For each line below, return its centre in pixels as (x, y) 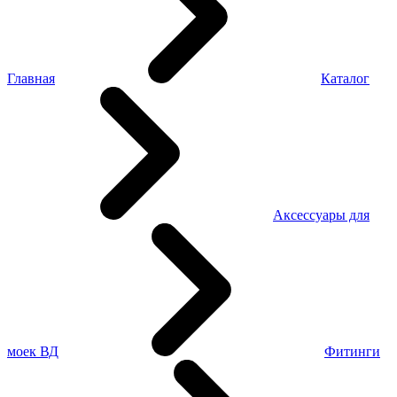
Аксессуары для (321, 215)
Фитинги (352, 352)
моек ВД (33, 352)
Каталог (345, 79)
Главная (31, 79)
